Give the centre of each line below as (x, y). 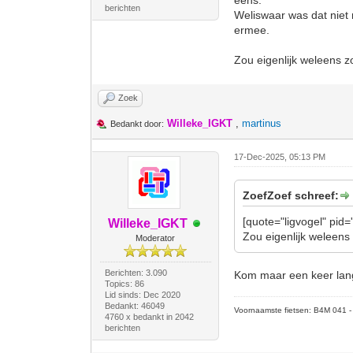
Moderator (156, 238)
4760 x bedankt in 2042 (149, 317)
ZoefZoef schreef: (291, 195)
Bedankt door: (137, 124)
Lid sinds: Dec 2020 (142, 295)
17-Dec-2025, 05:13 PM (280, 157)
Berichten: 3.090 (136, 273)
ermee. (252, 30)
